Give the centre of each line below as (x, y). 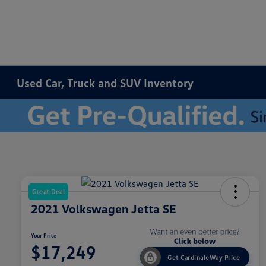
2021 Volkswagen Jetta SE (104, 209)
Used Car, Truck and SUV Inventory (105, 83)
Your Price (44, 235)
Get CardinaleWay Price (204, 257)
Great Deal (48, 192)
